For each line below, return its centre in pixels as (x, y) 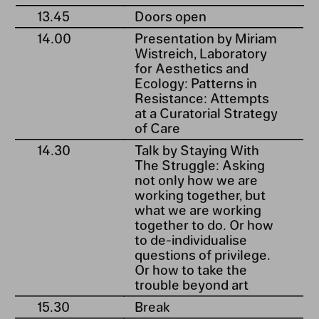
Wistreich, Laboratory (200, 52)
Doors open (170, 15)
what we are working (198, 209)
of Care (157, 127)
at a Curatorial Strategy (206, 112)
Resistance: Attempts (202, 97)
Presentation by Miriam (205, 37)
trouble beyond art (191, 284)
